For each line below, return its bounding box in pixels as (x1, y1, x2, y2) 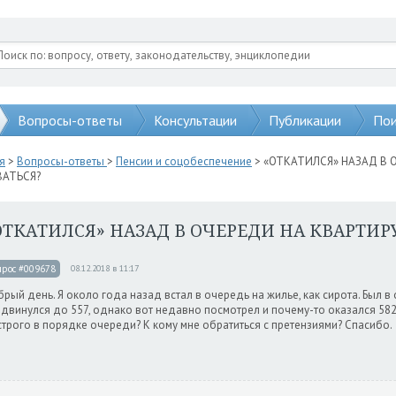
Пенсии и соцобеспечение (116, 154, 252, 169)
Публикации (269, 111, 341, 129)
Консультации (154, 111, 237, 129)
